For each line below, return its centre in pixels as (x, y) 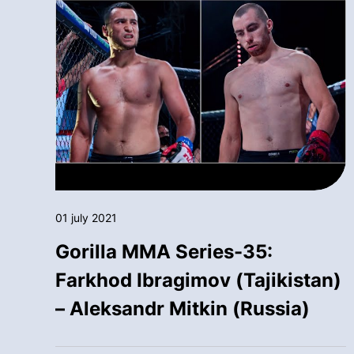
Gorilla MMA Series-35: (164, 251)
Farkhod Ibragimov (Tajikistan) (198, 280)
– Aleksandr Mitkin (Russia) (183, 308)
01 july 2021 (86, 217)
